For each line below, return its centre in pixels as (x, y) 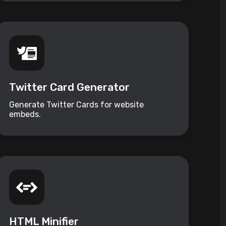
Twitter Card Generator (70, 87)
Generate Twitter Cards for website (77, 105)
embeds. (25, 115)
